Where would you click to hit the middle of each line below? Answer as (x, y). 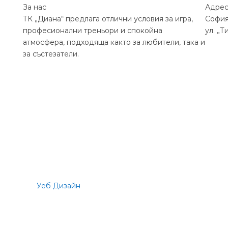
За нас (34, 7)
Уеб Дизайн (58, 186)
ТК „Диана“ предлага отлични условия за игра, (108, 19)
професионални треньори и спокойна (92, 30)
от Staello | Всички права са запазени (150, 186)
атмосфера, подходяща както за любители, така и (114, 42)
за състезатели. (51, 54)
